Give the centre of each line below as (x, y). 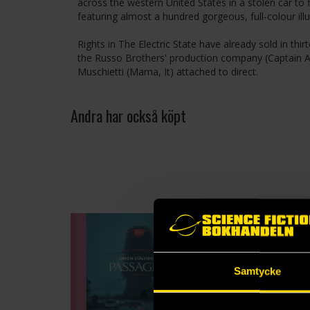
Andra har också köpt (128, 116)
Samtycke (257, 271)
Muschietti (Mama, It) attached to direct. (168, 72)
